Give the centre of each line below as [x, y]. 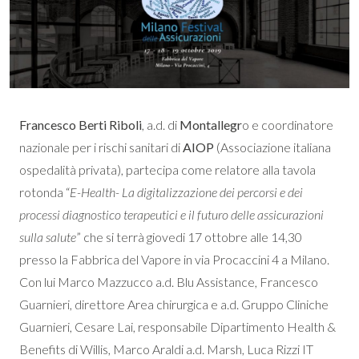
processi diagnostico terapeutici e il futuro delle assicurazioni [171, 215]
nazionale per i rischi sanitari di [101, 147]
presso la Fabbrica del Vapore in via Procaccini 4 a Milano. [174, 260]
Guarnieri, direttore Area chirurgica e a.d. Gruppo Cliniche [174, 305]
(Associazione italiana [272, 147]
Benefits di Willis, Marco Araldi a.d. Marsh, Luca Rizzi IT [166, 349]
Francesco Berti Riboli [81, 125]
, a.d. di [161, 125]
